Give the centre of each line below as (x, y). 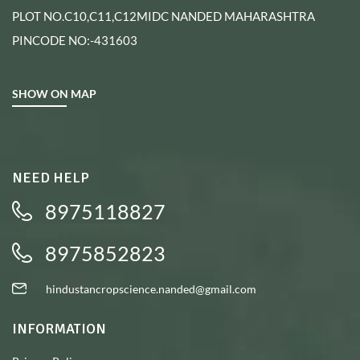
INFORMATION (59, 329)
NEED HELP (51, 178)
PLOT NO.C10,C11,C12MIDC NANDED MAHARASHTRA (164, 16)
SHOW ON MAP (54, 94)
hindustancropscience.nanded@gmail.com (151, 289)
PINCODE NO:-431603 (75, 40)
